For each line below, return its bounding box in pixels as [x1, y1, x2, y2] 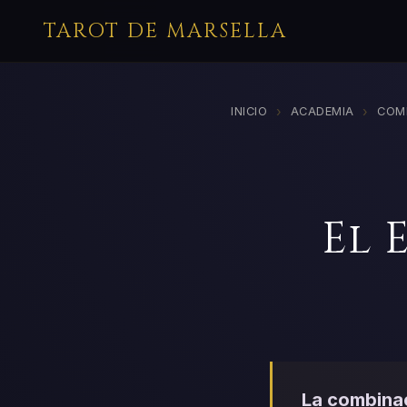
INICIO [231, 104, 267, 119]
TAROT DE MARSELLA [44, 17, 287, 45]
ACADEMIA [290, 104, 354, 119]
